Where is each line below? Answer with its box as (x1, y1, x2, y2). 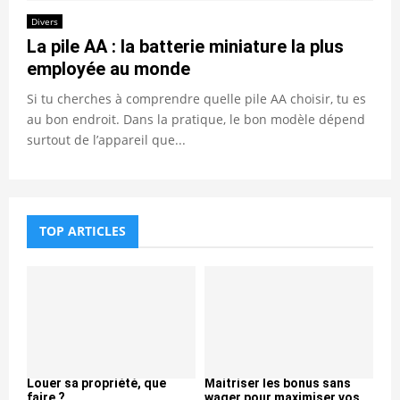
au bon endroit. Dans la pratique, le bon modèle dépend (27, 110, 365, 128)
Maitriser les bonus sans (204, 375, 351, 390)
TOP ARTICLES (39, 221, 126, 239)
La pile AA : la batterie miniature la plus (27, 35, 344, 57)
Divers (31, 14, 58, 28)
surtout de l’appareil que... (27, 130, 186, 148)
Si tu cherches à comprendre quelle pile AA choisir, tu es (27, 89, 366, 107)
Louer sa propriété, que (27, 375, 166, 390)
